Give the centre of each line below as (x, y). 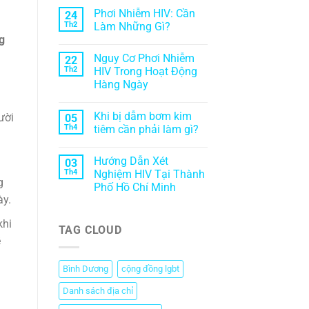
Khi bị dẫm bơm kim (142, 117)
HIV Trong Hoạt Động (145, 72)
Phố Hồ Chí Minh (134, 188)
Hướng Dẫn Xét (131, 161)
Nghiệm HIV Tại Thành (149, 175)
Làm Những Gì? (132, 27)
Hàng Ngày (121, 85)
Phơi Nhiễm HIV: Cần (144, 14)
